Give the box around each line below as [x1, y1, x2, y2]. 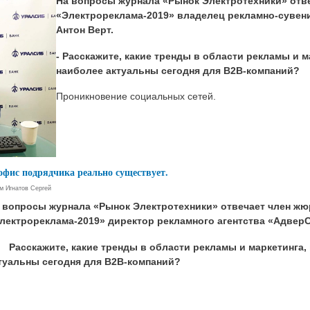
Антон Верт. [56, 24, 113, 35]
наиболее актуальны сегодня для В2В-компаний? [56, 64, 300, 76]
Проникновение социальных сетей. [56, 91, 216, 102]
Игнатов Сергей [6, 182, 51, 192]
